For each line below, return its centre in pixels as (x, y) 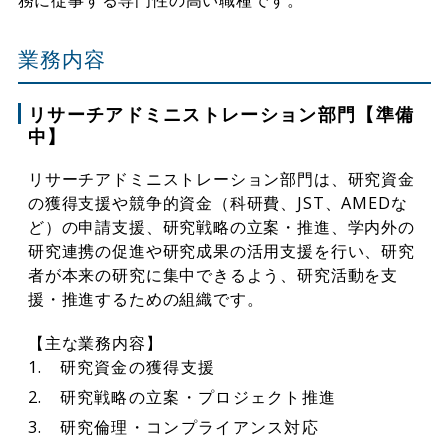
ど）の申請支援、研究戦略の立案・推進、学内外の (221, 227)
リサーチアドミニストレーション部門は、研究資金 (221, 179)
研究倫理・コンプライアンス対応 (189, 426)
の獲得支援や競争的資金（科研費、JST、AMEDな (218, 203)
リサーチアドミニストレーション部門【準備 (221, 114)
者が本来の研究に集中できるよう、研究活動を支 (213, 275)
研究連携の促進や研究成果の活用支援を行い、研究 (221, 251)
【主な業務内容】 (95, 343)
